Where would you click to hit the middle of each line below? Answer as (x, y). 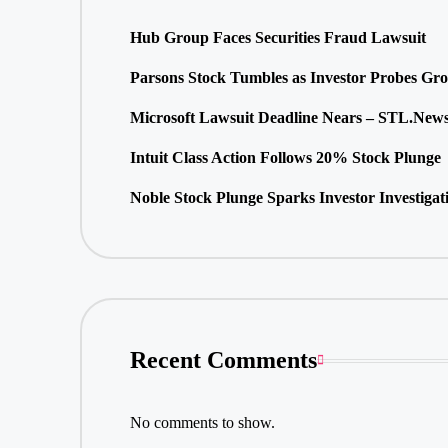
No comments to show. (202, 423)
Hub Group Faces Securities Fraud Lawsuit (277, 37)
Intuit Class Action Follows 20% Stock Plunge (285, 157)
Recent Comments (223, 360)
